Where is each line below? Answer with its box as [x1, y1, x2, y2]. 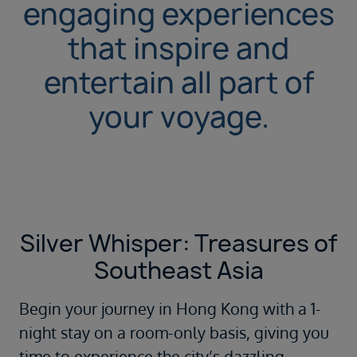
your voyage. [88, 97, 269, 137]
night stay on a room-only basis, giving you [19, 322, 329, 343]
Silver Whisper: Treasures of [20, 227, 337, 260]
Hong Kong [176, 298, 259, 320]
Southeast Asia [93, 254, 264, 287]
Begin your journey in [19, 298, 176, 320]
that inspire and [68, 29, 289, 69]
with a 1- [259, 298, 321, 320]
